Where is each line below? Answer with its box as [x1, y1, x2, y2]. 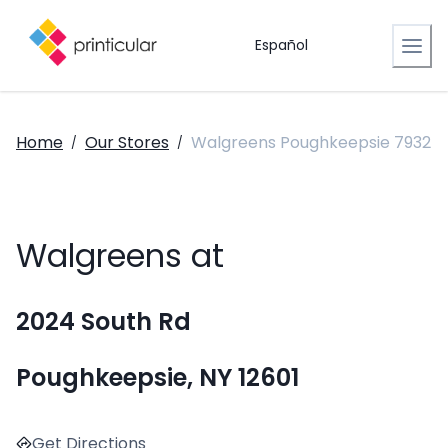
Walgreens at [16, 233, 224, 279]
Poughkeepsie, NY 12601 [16, 361, 299, 395]
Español [254, 35, 308, 55]
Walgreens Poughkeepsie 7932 [191, 131, 431, 154]
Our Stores [85, 131, 169, 154]
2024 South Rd [16, 305, 191, 339]
